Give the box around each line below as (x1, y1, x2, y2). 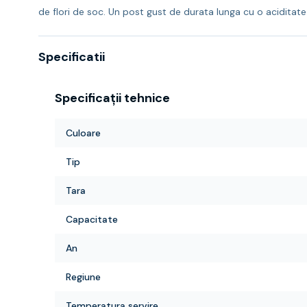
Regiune (66, 271, 101, 283)
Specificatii (38, 49, 105, 65)
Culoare (66, 127, 101, 139)
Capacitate (66, 213, 118, 225)
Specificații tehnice (55, 90, 170, 106)
